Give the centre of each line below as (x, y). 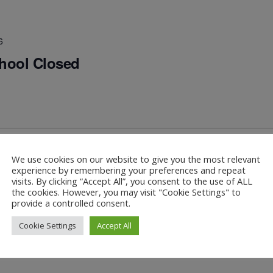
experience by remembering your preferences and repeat (129, 170)
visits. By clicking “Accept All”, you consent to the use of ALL (132, 181)
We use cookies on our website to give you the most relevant (136, 159)
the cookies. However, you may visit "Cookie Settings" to (126, 192)
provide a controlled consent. (71, 203)
